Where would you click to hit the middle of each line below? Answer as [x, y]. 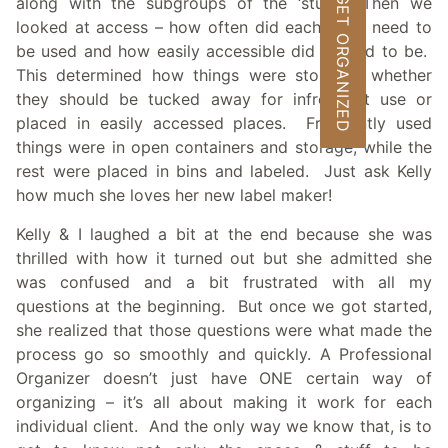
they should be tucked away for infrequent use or [224, 99]
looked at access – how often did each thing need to [224, 27]
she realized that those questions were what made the [224, 329]
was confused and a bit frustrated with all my [224, 281]
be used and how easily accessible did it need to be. [224, 51]
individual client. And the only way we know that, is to [224, 425]
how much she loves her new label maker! [174, 195]
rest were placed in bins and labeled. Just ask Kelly [224, 171]
